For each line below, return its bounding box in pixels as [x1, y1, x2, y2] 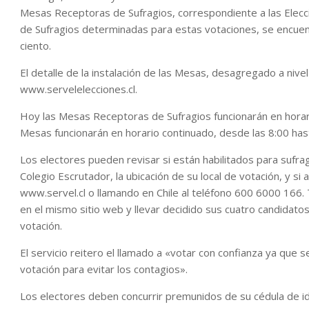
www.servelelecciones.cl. [20, 82, 137, 96]
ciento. [20, 39, 51, 52]
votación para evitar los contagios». [20, 262, 188, 276]
